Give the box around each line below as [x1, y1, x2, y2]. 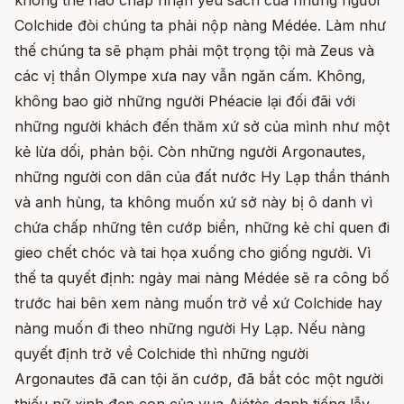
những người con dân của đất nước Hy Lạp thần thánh [14, 168, 390, 187]
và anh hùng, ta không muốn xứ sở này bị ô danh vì [14, 193, 372, 212]
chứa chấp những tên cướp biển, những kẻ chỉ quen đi [14, 218, 390, 237]
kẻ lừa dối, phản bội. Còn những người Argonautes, [14, 142, 366, 161]
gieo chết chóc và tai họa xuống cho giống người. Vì [14, 243, 371, 262]
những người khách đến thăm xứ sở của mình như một [14, 117, 390, 136]
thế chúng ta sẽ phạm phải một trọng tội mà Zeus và [14, 41, 374, 60]
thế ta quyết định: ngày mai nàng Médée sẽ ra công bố [14, 269, 390, 288]
